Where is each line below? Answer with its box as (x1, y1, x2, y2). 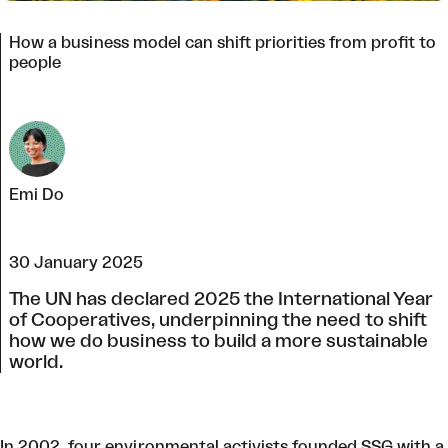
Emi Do (9, 186, 64, 203)
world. (9, 352, 63, 371)
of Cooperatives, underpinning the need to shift (9, 310, 427, 329)
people (9, 54, 61, 71)
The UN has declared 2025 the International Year (9, 289, 433, 308)
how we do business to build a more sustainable (9, 331, 428, 350)
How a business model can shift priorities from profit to (9, 34, 436, 51)
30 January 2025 (9, 254, 143, 271)
